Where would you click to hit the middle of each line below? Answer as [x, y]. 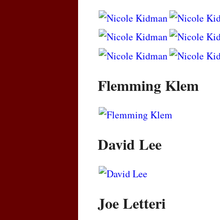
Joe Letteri [132, 203]
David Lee [130, 144]
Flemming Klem [148, 85]
